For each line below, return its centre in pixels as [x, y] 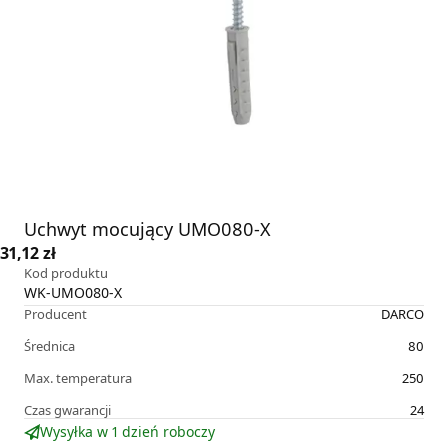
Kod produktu [66, 273]
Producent [55, 314]
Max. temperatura [78, 378]
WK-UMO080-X [73, 293]
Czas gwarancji [67, 410]
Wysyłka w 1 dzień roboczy [127, 432]
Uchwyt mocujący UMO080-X [147, 229]
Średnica [49, 346]
